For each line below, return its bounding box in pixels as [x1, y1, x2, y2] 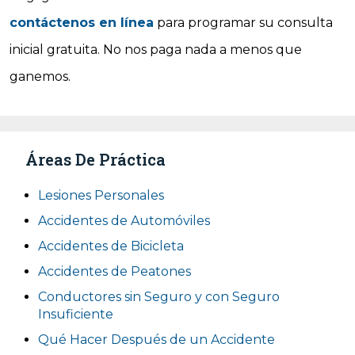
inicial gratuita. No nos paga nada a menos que [10, 42, 302, 57]
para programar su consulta [154, 15, 333, 30]
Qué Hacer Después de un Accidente [38, 332, 275, 347]
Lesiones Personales [38, 188, 164, 203]
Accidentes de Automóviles [38, 213, 210, 228]
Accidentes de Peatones [38, 264, 191, 279]
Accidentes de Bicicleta [38, 239, 184, 254]
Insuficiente [38, 307, 113, 322]
